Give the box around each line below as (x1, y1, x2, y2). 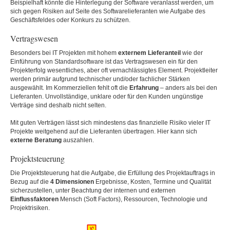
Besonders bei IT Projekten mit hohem (10, 49, 118, 56)
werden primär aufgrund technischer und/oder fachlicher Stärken (10, 75, 190, 83)
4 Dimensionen (50, 178, 94, 185)
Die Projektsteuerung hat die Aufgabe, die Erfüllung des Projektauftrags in (10, 169, 215, 177)
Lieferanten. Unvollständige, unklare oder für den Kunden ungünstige (10, 93, 203, 100)
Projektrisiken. (10, 204, 50, 212)
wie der (181, 49, 203, 56)
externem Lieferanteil (118, 49, 181, 56)
